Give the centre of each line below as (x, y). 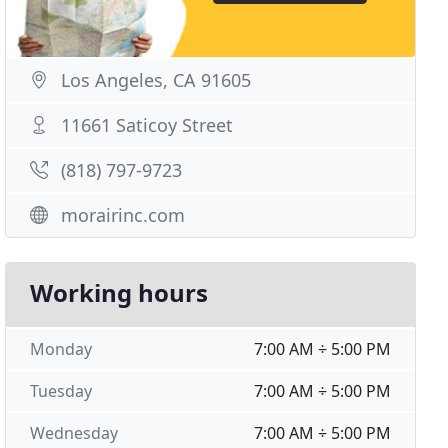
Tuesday (61, 391)
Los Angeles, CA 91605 (156, 80)
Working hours (119, 292)
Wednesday (74, 433)
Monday (61, 349)
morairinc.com (123, 215)
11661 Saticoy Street (147, 125)
